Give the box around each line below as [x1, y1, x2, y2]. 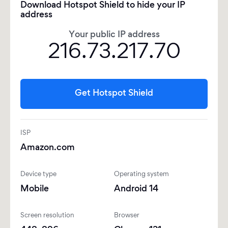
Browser [114, 213, 139, 219]
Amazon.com [20, 144, 75, 152]
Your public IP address [68, 31, 160, 39]
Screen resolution [20, 213, 74, 219]
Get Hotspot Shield [75, 90, 153, 98]
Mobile [20, 185, 49, 193]
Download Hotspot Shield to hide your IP [20, 2, 185, 10]
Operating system [114, 172, 169, 178]
